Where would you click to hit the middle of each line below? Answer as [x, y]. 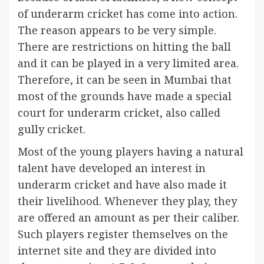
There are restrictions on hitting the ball [124, 47]
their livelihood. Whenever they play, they [127, 201]
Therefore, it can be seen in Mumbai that [125, 80]
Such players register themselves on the [123, 234]
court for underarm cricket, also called [119, 113]
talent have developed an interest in [112, 168]
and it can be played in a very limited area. [128, 63]
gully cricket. [52, 129]
